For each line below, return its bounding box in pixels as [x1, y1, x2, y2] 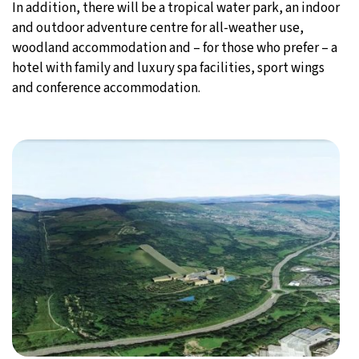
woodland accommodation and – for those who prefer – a [12, 38, 337, 58]
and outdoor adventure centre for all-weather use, [12, 18, 304, 38]
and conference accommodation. [12, 78, 200, 98]
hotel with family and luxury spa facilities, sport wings [12, 58, 325, 78]
